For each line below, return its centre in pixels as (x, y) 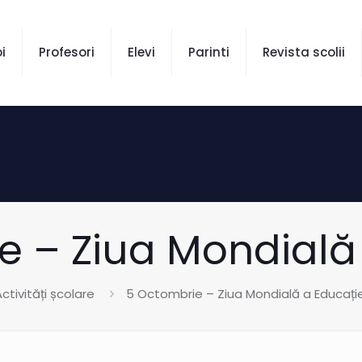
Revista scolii (304, 52)
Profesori (67, 52)
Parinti (209, 52)
